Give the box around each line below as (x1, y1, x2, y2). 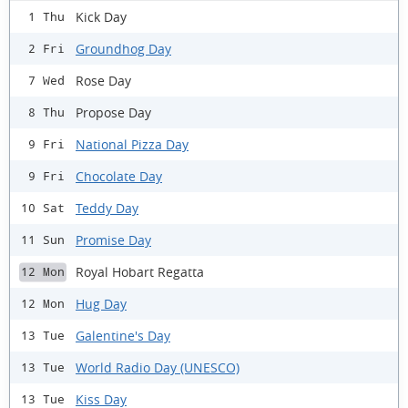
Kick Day (76, 7, 127, 25)
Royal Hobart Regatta (76, 262, 204, 280)
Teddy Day (76, 199, 138, 217)
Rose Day (76, 71, 131, 89)
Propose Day (76, 103, 151, 121)
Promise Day (76, 230, 151, 249)
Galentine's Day (76, 326, 170, 344)
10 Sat (21, 201, 65, 216)
